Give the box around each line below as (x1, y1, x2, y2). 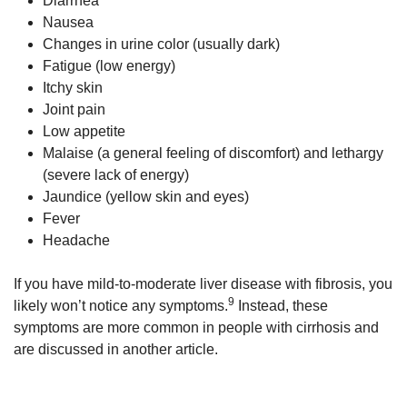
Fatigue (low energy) (43, 58, 175, 74)
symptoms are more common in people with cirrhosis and (14, 320, 379, 335)
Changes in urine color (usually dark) (43, 36, 280, 52)
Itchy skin (43, 80, 103, 95)
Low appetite (43, 124, 125, 139)
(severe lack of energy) (43, 167, 189, 183)
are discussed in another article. (14, 342, 218, 357)
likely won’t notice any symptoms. (14, 298, 228, 313)
